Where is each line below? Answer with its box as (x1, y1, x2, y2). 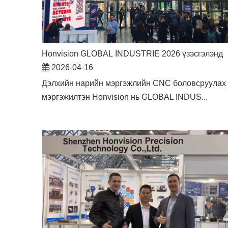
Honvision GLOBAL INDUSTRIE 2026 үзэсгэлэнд (42, 49, 223, 58)
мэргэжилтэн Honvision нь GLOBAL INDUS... (42, 92, 208, 101)
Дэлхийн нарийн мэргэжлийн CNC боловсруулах (42, 78, 226, 88)
